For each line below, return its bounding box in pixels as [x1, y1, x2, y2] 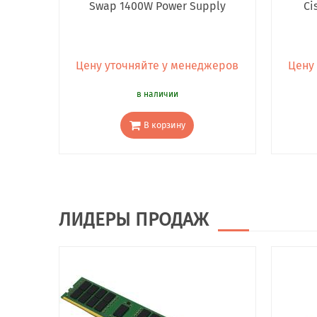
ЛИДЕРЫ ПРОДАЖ [58, 209, 208, 231]
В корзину [143, 119, 185, 130]
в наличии [136, 89, 178, 100]
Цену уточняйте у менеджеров [76, 59, 238, 73]
